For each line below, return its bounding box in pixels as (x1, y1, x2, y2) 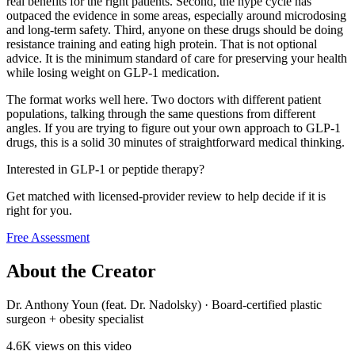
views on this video (32, 338, 132, 353)
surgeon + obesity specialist (6, 311, 143, 326)
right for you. (6, 203, 72, 217)
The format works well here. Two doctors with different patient (6, 92, 321, 106)
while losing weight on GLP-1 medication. (6, 65, 219, 79)
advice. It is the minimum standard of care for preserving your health (6, 51, 347, 65)
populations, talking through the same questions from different (6, 106, 315, 120)
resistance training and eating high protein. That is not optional (6, 36, 317, 51)
